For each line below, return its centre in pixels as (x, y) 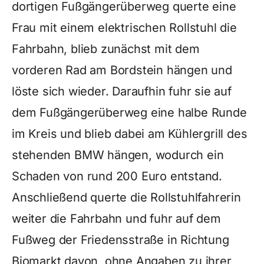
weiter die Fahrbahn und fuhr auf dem (116, 219)
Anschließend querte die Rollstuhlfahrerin (126, 197)
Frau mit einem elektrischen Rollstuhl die (124, 28)
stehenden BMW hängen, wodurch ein (118, 155)
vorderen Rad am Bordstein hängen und (122, 70)
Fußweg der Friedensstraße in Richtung (121, 240)
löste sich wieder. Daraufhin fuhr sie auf (122, 91)
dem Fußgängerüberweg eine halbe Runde (129, 113)
